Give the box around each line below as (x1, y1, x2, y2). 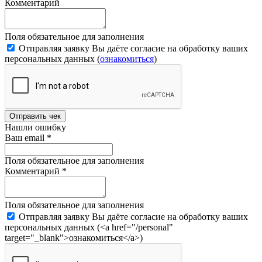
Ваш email (5, 132, 47, 143)
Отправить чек (9, 111, 61, 120)
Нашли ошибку (5, 122, 66, 132)
